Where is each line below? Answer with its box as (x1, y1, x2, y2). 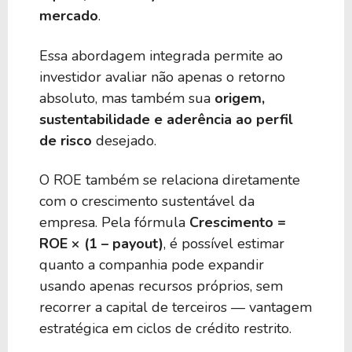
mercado (39, 6, 98, 26)
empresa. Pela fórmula (39, 212, 189, 232)
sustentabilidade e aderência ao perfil (39, 109, 293, 129)
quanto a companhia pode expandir (39, 255, 264, 274)
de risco (39, 130, 92, 150)
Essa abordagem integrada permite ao (39, 46, 283, 65)
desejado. (92, 130, 156, 150)
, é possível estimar (163, 233, 284, 253)
